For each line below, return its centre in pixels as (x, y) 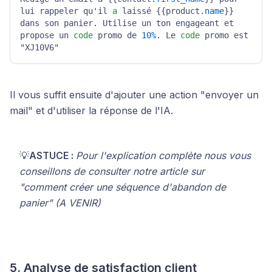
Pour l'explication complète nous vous (163, 155)
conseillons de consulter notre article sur (112, 171)
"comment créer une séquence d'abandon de (123, 187)
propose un (47, 35)
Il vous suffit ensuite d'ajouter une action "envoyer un (134, 95)
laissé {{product (158, 11)
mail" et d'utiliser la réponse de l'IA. (91, 110)
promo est (224, 35)
